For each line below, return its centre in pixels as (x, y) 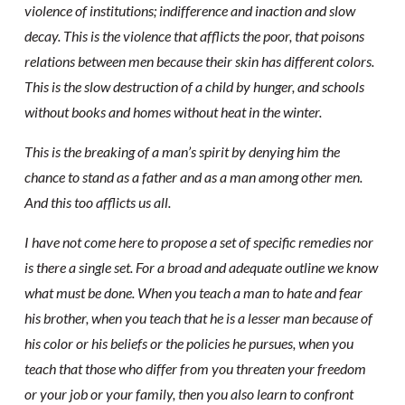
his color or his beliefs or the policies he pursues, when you (188, 343)
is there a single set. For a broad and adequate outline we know (201, 267)
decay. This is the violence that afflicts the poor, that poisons (194, 36)
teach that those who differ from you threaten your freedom (195, 368)
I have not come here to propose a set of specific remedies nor (198, 242)
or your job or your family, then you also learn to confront (188, 394)
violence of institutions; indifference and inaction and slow (189, 10)
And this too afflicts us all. (97, 202)
